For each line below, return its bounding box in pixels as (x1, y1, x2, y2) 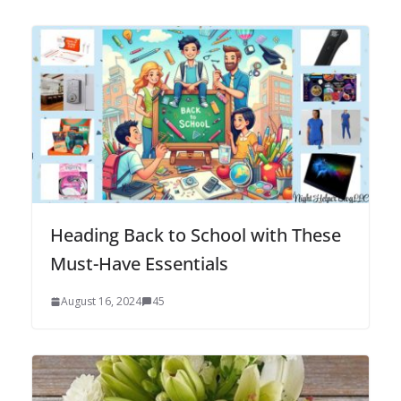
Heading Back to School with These (50, 222, 341, 247)
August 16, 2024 (61, 293, 141, 309)
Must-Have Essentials (50, 251, 228, 276)
